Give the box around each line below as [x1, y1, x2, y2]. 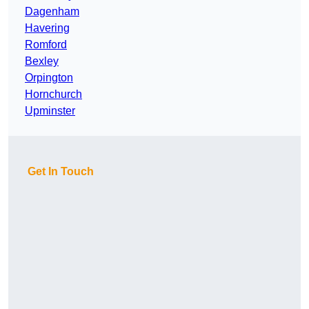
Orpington [25, 72, 73, 84]
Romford [25, 39, 67, 51]
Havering [25, 22, 70, 34]
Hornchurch [25, 88, 82, 101]
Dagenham [25, 6, 79, 18]
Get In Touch [28, 166, 94, 178]
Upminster [25, 105, 75, 117]
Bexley [25, 55, 59, 68]
